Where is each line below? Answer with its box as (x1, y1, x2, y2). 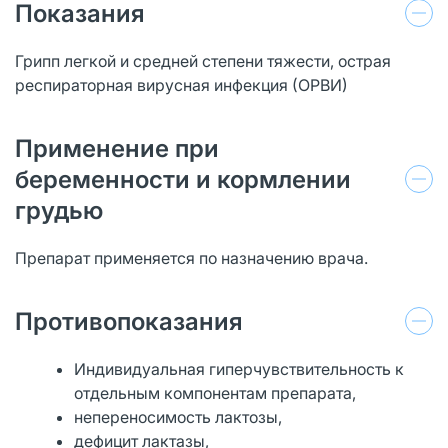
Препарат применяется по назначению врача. (15, 247, 368, 268)
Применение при (15, 133, 219, 163)
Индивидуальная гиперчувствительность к (74, 358, 405, 379)
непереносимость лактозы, (74, 406, 283, 427)
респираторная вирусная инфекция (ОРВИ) (15, 74, 348, 95)
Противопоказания (15, 306, 243, 336)
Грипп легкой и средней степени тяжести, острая (15, 50, 391, 71)
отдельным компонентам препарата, (74, 382, 357, 403)
